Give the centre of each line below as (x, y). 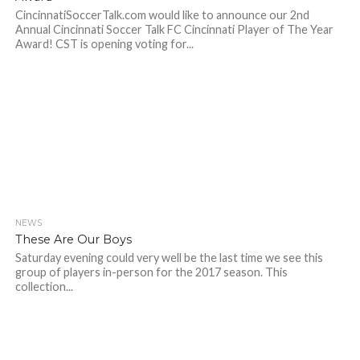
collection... (44, 286)
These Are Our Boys (73, 239)
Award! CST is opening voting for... (104, 44)
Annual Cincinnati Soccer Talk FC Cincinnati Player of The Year (174, 29)
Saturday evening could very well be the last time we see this (169, 258)
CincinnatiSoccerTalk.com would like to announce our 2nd (162, 15)
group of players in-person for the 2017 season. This (151, 272)
